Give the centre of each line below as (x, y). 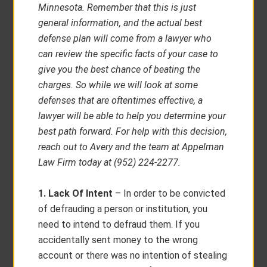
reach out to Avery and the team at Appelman (131, 147)
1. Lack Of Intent (76, 193)
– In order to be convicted (169, 193)
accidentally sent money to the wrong (118, 240)
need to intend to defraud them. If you (119, 224)
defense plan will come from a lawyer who (125, 38)
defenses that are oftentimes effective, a (121, 100)
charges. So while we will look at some (118, 85)
